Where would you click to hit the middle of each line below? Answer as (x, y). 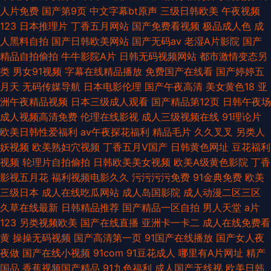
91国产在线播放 (179, 237)
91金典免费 (217, 177)
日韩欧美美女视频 (132, 162)
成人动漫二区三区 (222, 192)
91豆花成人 (151, 253)
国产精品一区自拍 (161, 207)
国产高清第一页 (108, 237)
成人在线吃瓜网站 (80, 192)
